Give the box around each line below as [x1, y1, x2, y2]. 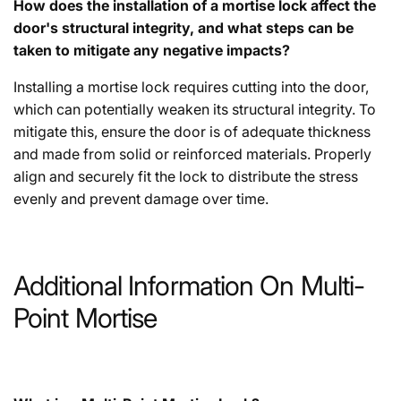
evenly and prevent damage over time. [13, 190, 269, 209]
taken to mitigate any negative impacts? [13, 41, 290, 60]
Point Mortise [13, 302, 158, 335]
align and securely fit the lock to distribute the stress [13, 167, 358, 186]
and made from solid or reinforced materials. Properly [13, 145, 371, 164]
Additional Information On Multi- [13, 269, 365, 303]
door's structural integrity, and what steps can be [13, 19, 354, 38]
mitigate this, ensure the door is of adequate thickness [13, 123, 371, 141]
